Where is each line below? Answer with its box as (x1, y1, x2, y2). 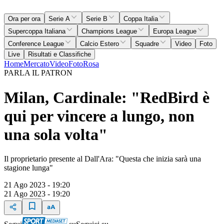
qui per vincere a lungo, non (4, 106, 194, 125)
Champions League (81, 27, 137, 35)
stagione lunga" (4, 163, 53, 172)
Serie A (48, 15, 70, 23)
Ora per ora (8, 15, 40, 23)
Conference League (8, 40, 64, 48)
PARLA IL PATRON (4, 68, 72, 77)
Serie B (86, 15, 107, 23)
